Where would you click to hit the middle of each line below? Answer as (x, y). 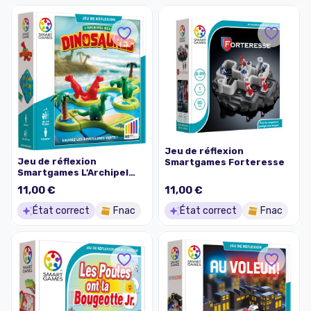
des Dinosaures (55, 184)
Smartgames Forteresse (225, 162)
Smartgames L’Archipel (73, 173)
